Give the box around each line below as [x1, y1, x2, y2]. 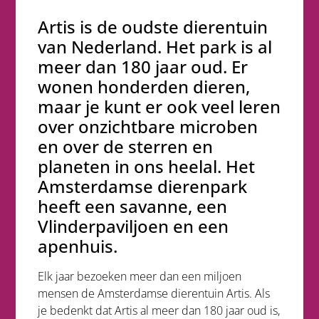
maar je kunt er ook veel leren [37, 94, 281, 118]
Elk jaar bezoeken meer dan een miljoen [37, 268, 241, 284]
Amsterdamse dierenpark [37, 174, 247, 198]
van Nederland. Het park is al [37, 34, 272, 58]
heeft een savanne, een [37, 194, 227, 218]
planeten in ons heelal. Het [37, 154, 255, 178]
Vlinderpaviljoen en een [37, 214, 229, 238]
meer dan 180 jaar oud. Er [37, 54, 248, 78]
